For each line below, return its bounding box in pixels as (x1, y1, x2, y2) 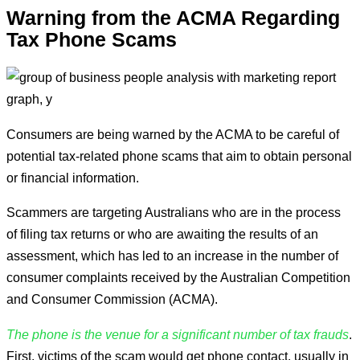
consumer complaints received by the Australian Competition (6, 270, 350, 285)
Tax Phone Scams (6, 28, 177, 51)
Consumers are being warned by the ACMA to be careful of (6, 126, 339, 141)
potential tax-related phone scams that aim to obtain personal (6, 148, 352, 163)
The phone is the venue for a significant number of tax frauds (6, 326, 349, 342)
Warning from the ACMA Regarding (6, 6, 340, 29)
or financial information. (6, 170, 139, 185)
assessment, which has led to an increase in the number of (6, 248, 338, 264)
